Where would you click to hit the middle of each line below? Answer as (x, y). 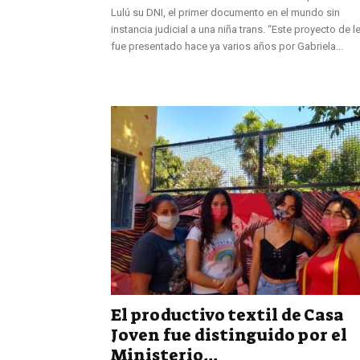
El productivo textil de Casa (227, 315)
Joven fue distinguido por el (229, 335)
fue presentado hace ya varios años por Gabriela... (227, 46)
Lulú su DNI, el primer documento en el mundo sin (225, 12)
